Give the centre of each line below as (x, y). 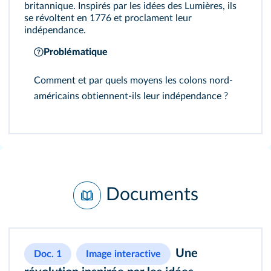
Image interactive (123, 254)
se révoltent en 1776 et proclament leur (108, 18)
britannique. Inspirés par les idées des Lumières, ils (130, 6)
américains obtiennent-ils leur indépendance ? (131, 96)
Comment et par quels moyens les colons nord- (133, 80)
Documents (152, 194)
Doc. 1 (48, 254)
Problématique (76, 52)
